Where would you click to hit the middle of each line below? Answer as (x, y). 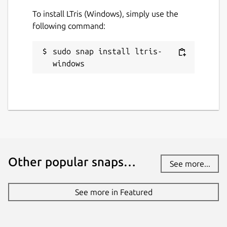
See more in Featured (113, 192)
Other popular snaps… (72, 162)
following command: (69, 26)
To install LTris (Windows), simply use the (105, 13)
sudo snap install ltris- (107, 51)
